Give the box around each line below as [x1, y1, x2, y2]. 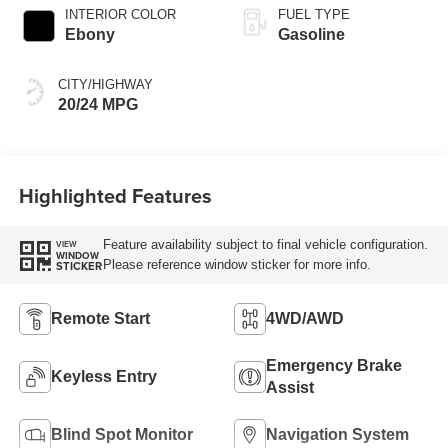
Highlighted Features [18, 181, 212, 211]
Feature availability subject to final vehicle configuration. [102, 237, 428, 253]
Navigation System [266, 426, 409, 444]
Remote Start [50, 310, 150, 328]
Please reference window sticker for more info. [102, 257, 371, 273]
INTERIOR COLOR [64, 6, 176, 22]
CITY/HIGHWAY [57, 76, 153, 92]
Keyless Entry [50, 368, 157, 386]
